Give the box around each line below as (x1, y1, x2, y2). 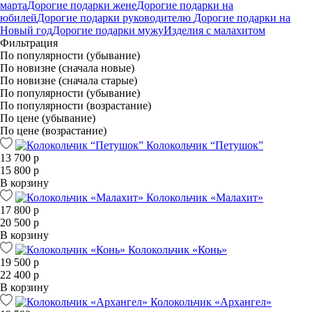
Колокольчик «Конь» (128, 243, 227, 256)
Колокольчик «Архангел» (150, 295, 272, 308)
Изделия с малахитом (164, 24, 265, 36)
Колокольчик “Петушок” (146, 139, 263, 151)
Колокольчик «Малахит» (146, 191, 263, 203)
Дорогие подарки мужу (52, 24, 164, 36)
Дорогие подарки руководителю (37, 11, 194, 24)
